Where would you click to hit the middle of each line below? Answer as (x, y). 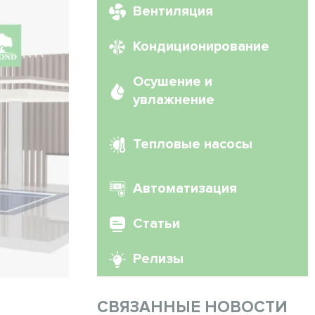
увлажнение (174, 100)
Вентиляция (173, 11)
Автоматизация (185, 188)
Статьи (156, 224)
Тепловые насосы (193, 144)
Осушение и (173, 82)
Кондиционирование (201, 46)
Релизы (158, 259)
